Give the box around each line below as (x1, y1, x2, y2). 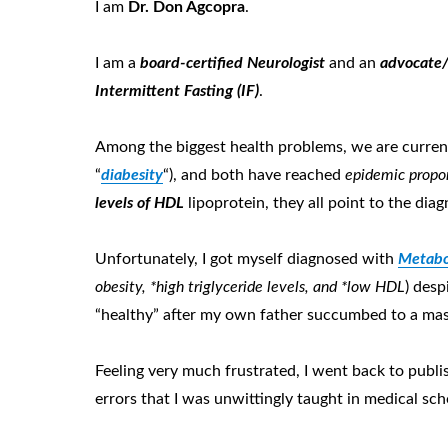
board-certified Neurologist (140, 55, 326, 71)
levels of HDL (95, 195, 185, 211)
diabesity (101, 167, 164, 183)
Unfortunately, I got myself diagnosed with (95, 251, 399, 267)
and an (325, 55, 381, 71)
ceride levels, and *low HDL (223, 279, 406, 295)
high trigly (156, 279, 224, 295)
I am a (95, 55, 141, 71)
